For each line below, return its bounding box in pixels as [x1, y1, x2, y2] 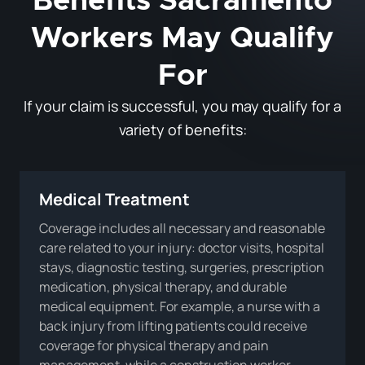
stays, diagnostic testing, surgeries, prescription [39, 257, 324, 276]
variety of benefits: [118, 119, 247, 139]
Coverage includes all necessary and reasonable [39, 218, 325, 237]
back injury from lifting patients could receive [39, 316, 307, 335]
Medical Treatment [39, 187, 190, 210]
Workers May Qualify [31, 23, 334, 53]
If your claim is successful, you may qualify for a [24, 95, 341, 116]
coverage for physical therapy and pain [39, 336, 269, 354]
